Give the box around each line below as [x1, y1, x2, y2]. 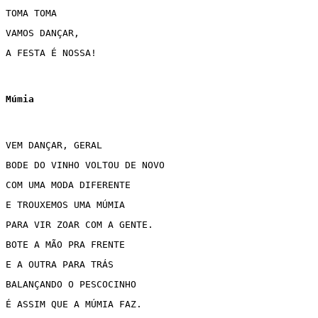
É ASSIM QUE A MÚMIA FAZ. [6, 299, 142, 309]
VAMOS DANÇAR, [6, 28, 79, 38]
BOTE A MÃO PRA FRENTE [6, 239, 131, 250]
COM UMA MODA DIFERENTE [6, 180, 136, 190]
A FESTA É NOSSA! [6, 48, 97, 58]
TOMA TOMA [6, 8, 62, 18]
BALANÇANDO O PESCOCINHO [6, 279, 136, 290]
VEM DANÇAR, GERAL [6, 140, 108, 150]
